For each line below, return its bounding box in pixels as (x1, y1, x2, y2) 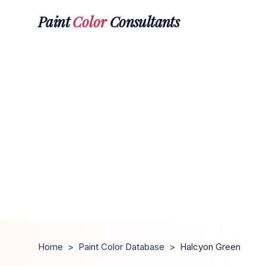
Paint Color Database (78, 241, 164, 252)
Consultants (106, 11, 180, 31)
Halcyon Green (180, 241, 240, 252)
